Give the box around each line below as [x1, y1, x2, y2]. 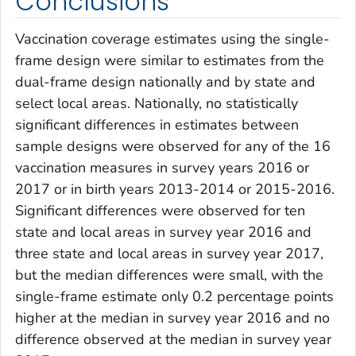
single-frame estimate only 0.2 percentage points [15, 287, 334, 306]
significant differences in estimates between [15, 115, 299, 134]
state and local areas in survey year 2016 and [15, 222, 311, 242]
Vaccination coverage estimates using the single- [15, 29, 330, 48]
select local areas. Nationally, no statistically [15, 94, 298, 113]
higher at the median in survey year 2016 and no [15, 308, 330, 327]
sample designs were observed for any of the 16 [15, 137, 331, 156]
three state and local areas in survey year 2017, [15, 244, 323, 263]
